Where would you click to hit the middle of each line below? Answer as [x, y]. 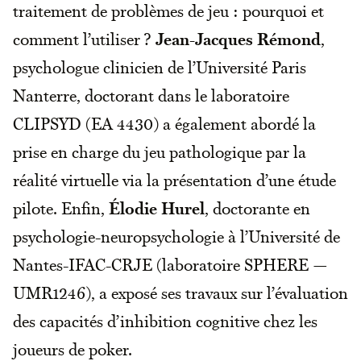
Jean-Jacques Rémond [238, 38]
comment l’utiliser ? [84, 38]
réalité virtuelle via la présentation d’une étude [174, 179]
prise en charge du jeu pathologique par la [160, 151]
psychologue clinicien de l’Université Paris [160, 66]
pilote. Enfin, [61, 207]
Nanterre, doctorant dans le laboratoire [151, 95]
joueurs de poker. [73, 349]
